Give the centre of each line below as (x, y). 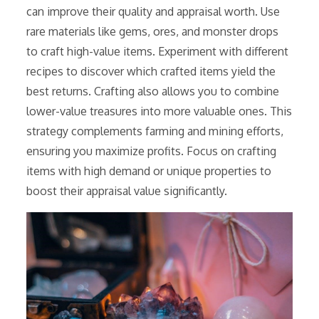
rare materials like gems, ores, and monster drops (153, 31)
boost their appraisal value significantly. (127, 190)
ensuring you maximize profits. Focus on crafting (152, 151)
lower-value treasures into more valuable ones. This (159, 111)
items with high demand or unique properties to (149, 171)
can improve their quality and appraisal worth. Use (153, 11)
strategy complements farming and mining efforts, (155, 131)
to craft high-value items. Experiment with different (158, 51)
